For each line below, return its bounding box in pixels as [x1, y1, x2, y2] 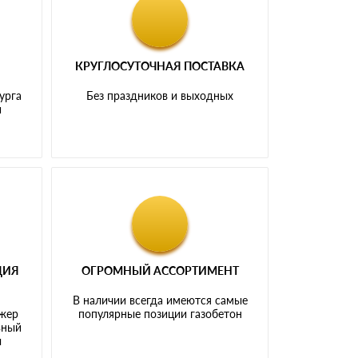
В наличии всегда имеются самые [72, 292, 248, 307]
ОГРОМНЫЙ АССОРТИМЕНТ [81, 263, 239, 277]
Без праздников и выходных [86, 88, 234, 102]
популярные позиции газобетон [78, 306, 242, 320]
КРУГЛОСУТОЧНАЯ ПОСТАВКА [75, 58, 245, 73]
